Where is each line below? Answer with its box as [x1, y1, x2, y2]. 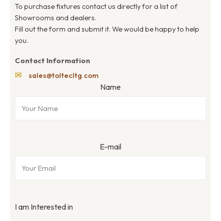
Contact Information [15, 55, 90, 65]
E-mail [100, 142, 121, 152]
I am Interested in [15, 201, 73, 212]
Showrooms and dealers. [15, 12, 96, 22]
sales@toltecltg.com [29, 70, 99, 80]
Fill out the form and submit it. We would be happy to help [15, 24, 199, 34]
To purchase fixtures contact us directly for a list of [15, 1, 178, 11]
